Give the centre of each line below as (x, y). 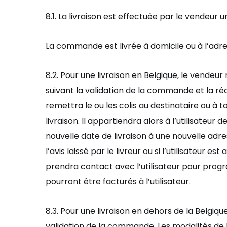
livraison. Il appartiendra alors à (109, 121)
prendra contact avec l (92, 166)
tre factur (108, 182)
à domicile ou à (174, 46)
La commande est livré (91, 46)
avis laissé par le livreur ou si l (107, 151)
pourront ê (67, 182)
